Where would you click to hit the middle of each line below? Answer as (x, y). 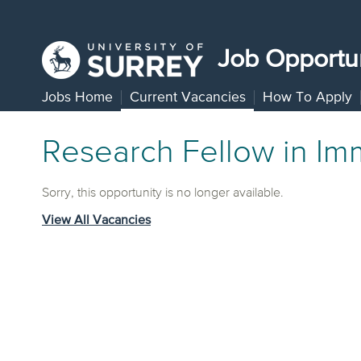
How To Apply (307, 98)
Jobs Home (77, 98)
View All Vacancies (96, 221)
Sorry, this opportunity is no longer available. (163, 193)
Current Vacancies (188, 98)
